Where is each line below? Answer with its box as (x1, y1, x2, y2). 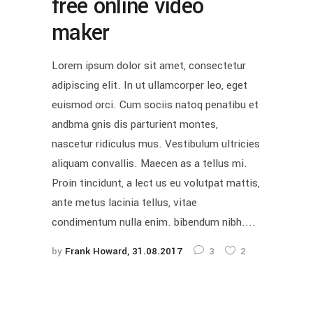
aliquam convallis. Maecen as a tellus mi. (52, 155, 247, 171)
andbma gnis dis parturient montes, (52, 116, 218, 132)
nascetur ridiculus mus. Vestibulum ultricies (52, 136, 260, 152)
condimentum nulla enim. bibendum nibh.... (52, 214, 256, 230)
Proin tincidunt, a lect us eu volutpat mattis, (52, 175, 260, 191)
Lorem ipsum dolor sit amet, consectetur (52, 57, 246, 73)
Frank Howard (65, 244, 127, 258)
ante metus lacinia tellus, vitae (52, 194, 197, 210)
